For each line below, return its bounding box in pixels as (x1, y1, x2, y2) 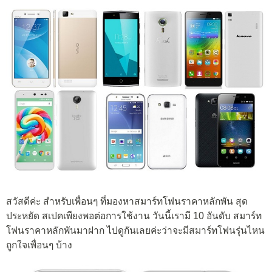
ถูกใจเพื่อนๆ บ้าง (6, 240, 72, 251)
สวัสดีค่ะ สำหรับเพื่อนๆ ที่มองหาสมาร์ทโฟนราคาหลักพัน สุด (6, 196, 248, 207)
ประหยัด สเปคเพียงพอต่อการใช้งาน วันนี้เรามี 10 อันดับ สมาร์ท (6, 211, 262, 222)
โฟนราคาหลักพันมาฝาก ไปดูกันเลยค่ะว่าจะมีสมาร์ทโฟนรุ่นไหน (6, 225, 265, 236)
